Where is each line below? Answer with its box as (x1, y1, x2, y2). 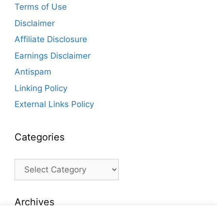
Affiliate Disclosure (15, 34, 87, 45)
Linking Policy (15, 83, 67, 93)
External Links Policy (15, 99, 94, 109)
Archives (15, 196, 54, 208)
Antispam (15, 67, 51, 77)
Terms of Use (15, 2, 67, 12)
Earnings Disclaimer (15, 50, 91, 61)
